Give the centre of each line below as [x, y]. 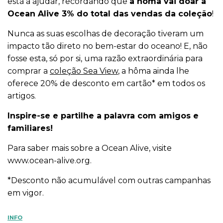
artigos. [22, 96]
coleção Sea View [84, 71]
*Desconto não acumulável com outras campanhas [109, 181]
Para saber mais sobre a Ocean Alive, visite [90, 148]
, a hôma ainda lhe [154, 71]
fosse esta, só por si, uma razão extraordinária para [105, 59]
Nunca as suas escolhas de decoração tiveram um [106, 34]
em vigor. [26, 193]
